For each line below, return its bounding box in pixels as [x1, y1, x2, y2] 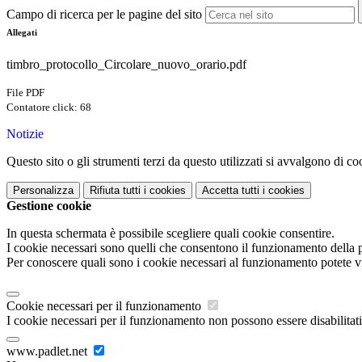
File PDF [6, 86, 44, 99]
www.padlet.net [6, 344, 90, 359]
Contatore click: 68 [6, 101, 91, 114]
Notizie [6, 127, 44, 141]
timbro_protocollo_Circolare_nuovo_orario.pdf [6, 57, 246, 72]
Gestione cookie [6, 199, 91, 213]
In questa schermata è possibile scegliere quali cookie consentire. [6, 226, 335, 241]
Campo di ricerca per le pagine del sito [6, 7, 202, 22]
